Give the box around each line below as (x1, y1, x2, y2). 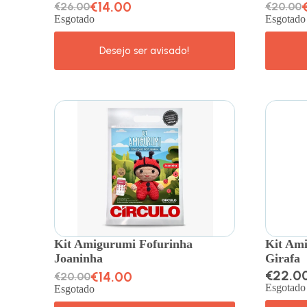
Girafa (265, 251, 300, 265)
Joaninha (54, 251, 103, 265)
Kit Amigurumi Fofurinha (54, 236, 193, 251)
